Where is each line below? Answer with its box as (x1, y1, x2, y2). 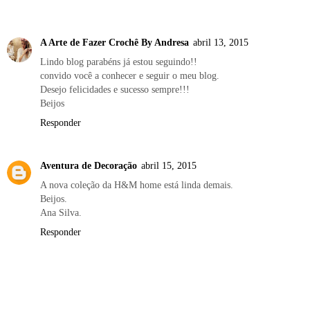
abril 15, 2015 (141, 160, 197, 172)
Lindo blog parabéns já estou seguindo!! (40, 56, 197, 68)
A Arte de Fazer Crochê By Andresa (40, 37, 189, 48)
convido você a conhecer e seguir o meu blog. (40, 70, 219, 82)
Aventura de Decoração (40, 160, 137, 172)
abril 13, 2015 (193, 37, 248, 48)
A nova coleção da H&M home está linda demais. (40, 179, 233, 191)
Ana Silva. (40, 207, 82, 219)
